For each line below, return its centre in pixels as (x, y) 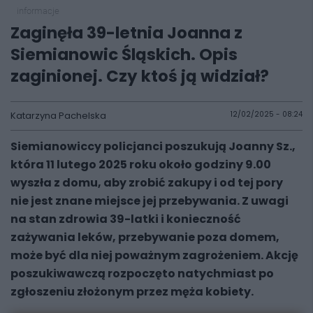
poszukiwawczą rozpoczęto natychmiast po (142, 274)
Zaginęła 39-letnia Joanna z (126, 33)
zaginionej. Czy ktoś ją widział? (140, 76)
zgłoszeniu (44, 292)
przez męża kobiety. (194, 292)
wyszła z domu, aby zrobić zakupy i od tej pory (147, 183)
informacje (38, 11)
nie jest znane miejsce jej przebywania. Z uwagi (150, 201)
